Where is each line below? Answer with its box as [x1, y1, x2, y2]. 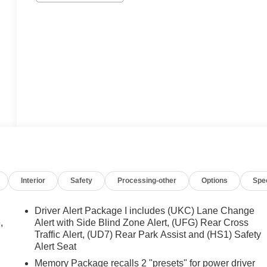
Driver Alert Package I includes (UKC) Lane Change [35, 205, 255, 216]
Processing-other [117, 176, 177, 185]
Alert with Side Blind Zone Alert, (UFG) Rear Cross [35, 217, 249, 228]
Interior [21, 176, 46, 185]
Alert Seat [35, 241, 77, 252]
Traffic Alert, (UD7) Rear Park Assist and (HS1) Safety [35, 229, 262, 240]
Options [201, 176, 228, 185]
